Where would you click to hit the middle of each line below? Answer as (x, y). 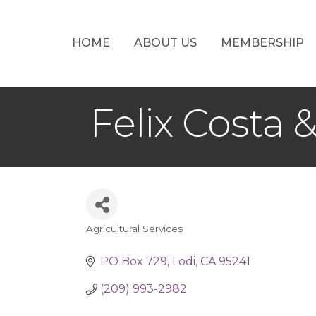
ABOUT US (165, 42)
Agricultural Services (134, 229)
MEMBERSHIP (262, 42)
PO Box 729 (134, 261)
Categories (130, 240)
